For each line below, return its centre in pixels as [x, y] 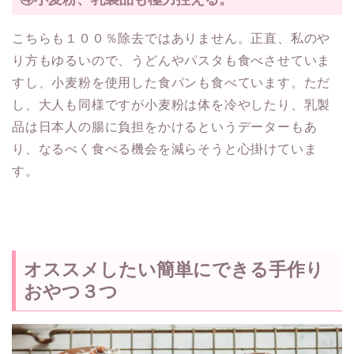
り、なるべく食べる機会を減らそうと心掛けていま [165, 149]
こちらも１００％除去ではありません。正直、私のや [171, 38]
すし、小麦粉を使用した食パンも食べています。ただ [171, 82]
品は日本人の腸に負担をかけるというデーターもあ [165, 126]
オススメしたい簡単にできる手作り [174, 270]
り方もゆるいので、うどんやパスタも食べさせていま [171, 60]
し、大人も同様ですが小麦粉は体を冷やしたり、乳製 [171, 104]
